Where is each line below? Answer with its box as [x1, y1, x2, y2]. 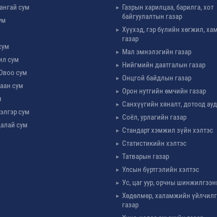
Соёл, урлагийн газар [122, 112, 186, 122]
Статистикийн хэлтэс [122, 139, 186, 148]
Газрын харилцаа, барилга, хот [122, 2, 214, 12]
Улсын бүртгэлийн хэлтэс [122, 165, 199, 174]
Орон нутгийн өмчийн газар [122, 86, 206, 95]
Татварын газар [122, 152, 169, 161]
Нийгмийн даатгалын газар [122, 60, 205, 69]
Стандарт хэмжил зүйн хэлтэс [122, 125, 213, 135]
